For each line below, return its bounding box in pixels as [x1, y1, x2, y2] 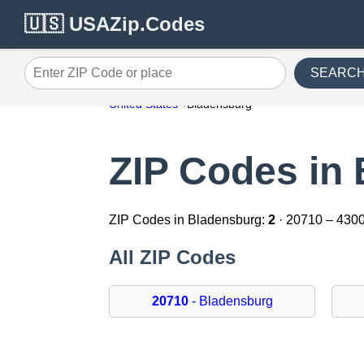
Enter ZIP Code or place [24, 71, 162, 86]
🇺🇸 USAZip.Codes [24, 13, 205, 35]
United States [109, 97, 179, 110]
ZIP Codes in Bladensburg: [109, 213, 269, 227]
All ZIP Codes [109, 246, 236, 269]
